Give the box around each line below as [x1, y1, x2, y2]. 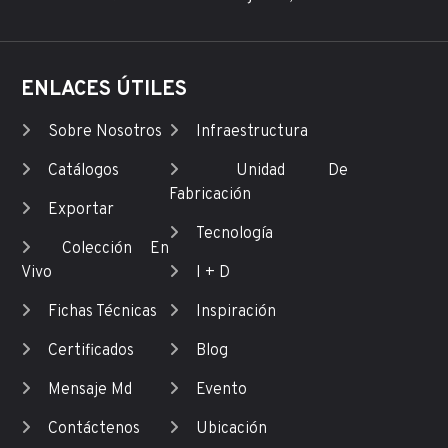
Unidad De [235, 161, 349, 182]
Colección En [61, 239, 170, 260]
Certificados [47, 341, 134, 362]
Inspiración [196, 302, 277, 323]
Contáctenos [47, 419, 140, 440]
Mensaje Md [47, 380, 132, 401]
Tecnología [196, 224, 274, 245]
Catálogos [47, 161, 119, 182]
